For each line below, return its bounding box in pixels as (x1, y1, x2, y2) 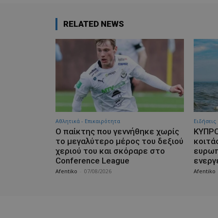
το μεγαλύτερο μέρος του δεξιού (55, 136, 183, 146)
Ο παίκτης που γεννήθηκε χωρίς (55, 127, 179, 137)
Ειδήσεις (194, 117, 216, 125)
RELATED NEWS (63, 18, 124, 29)
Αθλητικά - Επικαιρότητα (55, 117, 120, 125)
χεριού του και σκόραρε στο (55, 146, 165, 156)
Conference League (55, 156, 129, 166)
